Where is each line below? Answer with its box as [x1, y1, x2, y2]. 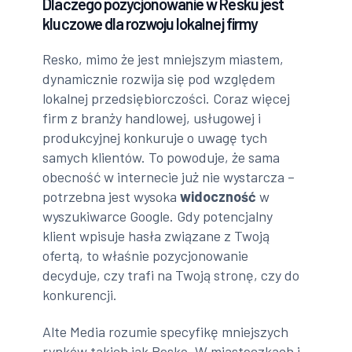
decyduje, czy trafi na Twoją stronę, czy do [42, 266, 300, 284]
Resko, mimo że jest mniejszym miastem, [42, 49, 284, 68]
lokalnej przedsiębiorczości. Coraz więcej [42, 89, 291, 107]
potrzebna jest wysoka [42, 187, 181, 205]
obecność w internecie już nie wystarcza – [42, 167, 295, 185]
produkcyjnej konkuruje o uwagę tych [42, 128, 268, 146]
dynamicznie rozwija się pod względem [42, 69, 276, 87]
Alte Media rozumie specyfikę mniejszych [42, 323, 289, 341]
